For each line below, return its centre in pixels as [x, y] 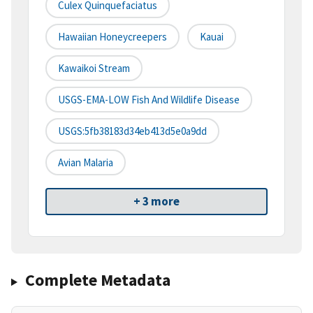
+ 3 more [156, 202]
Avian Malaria [86, 163]
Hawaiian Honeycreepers [112, 37]
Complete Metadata [97, 280]
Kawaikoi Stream [94, 68]
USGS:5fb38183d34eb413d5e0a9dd [132, 131]
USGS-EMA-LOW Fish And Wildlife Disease [149, 100]
